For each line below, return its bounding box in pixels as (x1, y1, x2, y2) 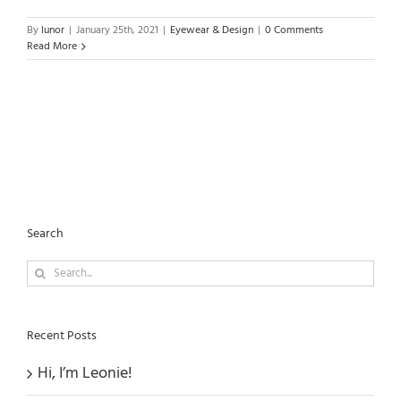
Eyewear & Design (170, 21, 253, 40)
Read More (27, 38, 77, 56)
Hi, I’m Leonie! (38, 361, 132, 388)
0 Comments (265, 21, 323, 40)
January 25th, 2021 (76, 21, 158, 40)
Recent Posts (27, 325, 97, 346)
